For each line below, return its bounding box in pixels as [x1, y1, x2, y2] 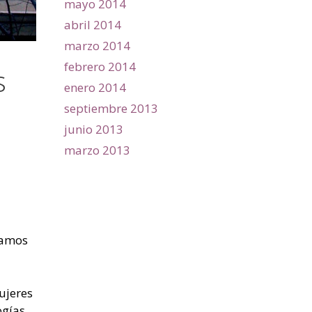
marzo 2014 [64, 37, 130, 54]
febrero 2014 [64, 58, 136, 75]
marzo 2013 [64, 141, 130, 158]
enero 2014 [64, 79, 126, 95]
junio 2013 [64, 120, 123, 137]
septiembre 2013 [64, 100, 158, 116]
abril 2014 [64, 16, 121, 33]
